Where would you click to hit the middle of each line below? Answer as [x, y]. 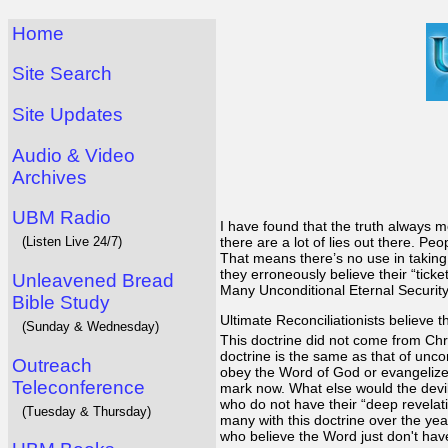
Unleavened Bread [93, 280]
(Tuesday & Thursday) [86, 411]
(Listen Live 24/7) [72, 242]
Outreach [52, 365]
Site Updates [67, 114]
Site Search [62, 74]
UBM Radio [61, 218]
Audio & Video [73, 155]
